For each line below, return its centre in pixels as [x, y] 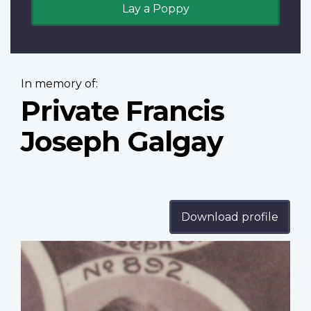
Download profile [230, 217]
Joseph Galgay [122, 142]
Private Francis [123, 111]
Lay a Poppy [155, 9]
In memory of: [59, 84]
